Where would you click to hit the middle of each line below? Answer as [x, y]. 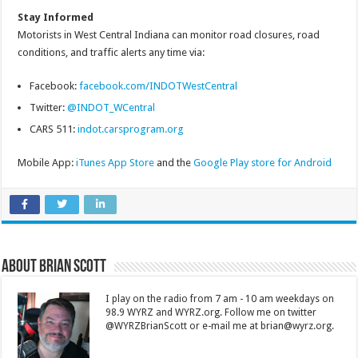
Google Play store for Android [263, 163]
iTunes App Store [115, 163]
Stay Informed [56, 18]
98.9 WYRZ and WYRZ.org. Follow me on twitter [211, 313]
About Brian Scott [54, 268]
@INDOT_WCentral [111, 108]
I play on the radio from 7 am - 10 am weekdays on [220, 299]
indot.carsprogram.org [131, 129]
